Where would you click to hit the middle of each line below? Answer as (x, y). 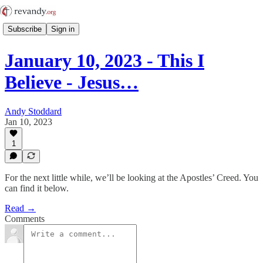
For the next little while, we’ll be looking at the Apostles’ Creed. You (131, 178)
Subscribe (25, 29)
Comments (25, 219)
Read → (20, 208)
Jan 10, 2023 (28, 122)
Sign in (63, 29)
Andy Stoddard (33, 111)
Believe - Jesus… (72, 82)
